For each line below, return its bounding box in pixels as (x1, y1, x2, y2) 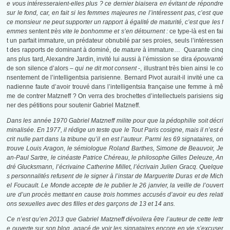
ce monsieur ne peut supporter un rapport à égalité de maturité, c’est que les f (7, 18, 223, 26)
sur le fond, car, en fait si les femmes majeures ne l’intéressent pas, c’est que (7, 9, 223, 17)
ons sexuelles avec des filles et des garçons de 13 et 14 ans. (7, 200, 177, 208)
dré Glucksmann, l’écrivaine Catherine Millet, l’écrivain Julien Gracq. (7, 163, 199, 171)
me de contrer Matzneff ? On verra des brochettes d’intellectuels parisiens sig (7, 92, 223, 100)
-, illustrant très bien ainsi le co (137, 65, 223, 72)
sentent (29, 28, 50, 35)
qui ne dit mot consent (75, 65, 137, 72)
